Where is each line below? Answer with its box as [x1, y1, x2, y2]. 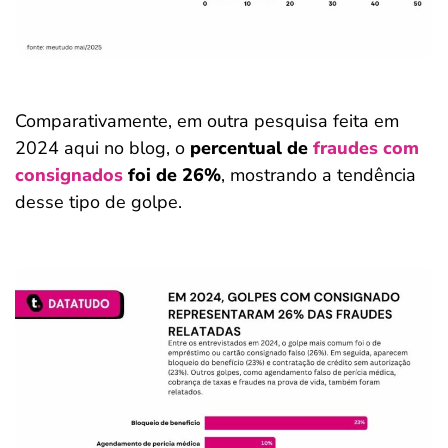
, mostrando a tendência [221, 162, 416, 187]
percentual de [190, 135, 313, 160]
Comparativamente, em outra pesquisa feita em [15, 108, 399, 133]
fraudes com [313, 135, 419, 160]
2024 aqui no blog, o [15, 135, 190, 160]
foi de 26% [123, 162, 221, 187]
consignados [15, 162, 123, 187]
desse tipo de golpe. [15, 189, 182, 214]
